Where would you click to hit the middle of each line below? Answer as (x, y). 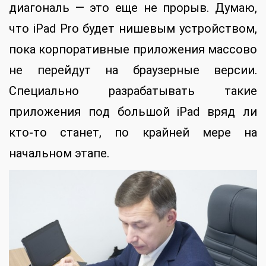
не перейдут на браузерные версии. (133, 70)
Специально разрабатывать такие (133, 91)
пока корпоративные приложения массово (133, 50)
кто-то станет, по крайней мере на (133, 133)
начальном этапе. (59, 153)
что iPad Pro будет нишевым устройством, (133, 29)
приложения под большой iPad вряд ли (133, 112)
